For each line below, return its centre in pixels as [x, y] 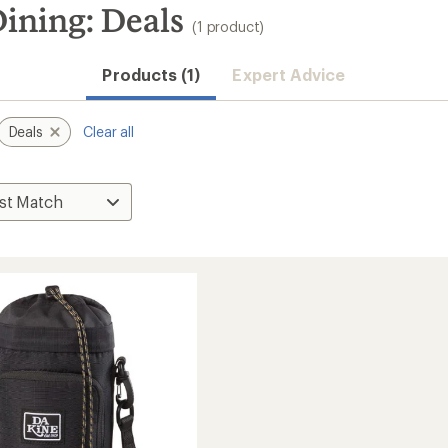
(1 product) [228, 26]
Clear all [108, 131]
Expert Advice [289, 74]
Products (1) [151, 74]
